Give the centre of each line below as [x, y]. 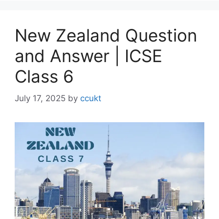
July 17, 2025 [40, 98]
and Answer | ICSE [88, 56]
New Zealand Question [106, 35]
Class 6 [44, 77]
